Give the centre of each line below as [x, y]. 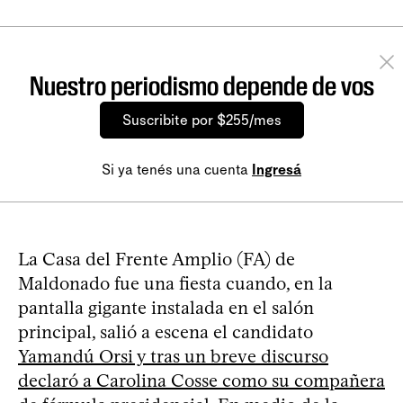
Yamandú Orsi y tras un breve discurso [173, 356]
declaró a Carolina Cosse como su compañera [201, 380]
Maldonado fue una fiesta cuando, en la [175, 283]
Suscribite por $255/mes [201, 120]
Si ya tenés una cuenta [177, 169]
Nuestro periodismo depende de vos [201, 85]
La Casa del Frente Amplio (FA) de [157, 259]
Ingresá [277, 169]
